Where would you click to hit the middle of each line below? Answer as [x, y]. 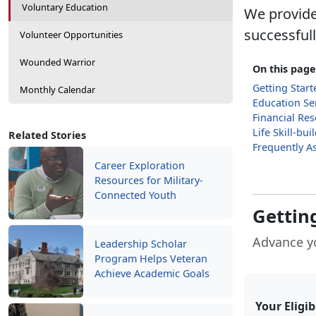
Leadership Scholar [141, 244]
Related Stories [47, 135]
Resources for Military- [149, 180]
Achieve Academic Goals [152, 273]
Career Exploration [140, 165]
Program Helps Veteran [151, 259]
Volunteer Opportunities [71, 35]
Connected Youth [135, 195]
